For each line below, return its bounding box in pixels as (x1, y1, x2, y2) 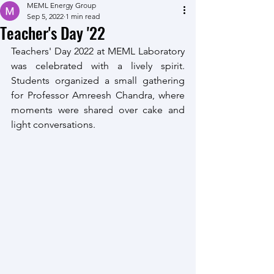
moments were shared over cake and (11, 104, 185, 116)
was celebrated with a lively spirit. (11, 60, 185, 72)
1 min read (65, 12, 100, 21)
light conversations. (11, 119, 98, 130)
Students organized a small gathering (11, 75, 185, 86)
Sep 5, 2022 (27, 12, 64, 21)
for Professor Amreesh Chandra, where (11, 89, 185, 101)
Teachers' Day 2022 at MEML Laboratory (11, 45, 185, 57)
